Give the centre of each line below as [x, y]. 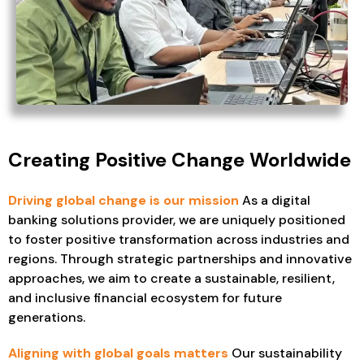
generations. [47, 317]
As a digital [275, 200]
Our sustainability [285, 353]
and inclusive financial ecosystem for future [145, 297]
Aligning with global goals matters [118, 353]
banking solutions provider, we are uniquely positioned [177, 219]
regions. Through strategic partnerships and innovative [180, 258]
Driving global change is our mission [123, 200]
